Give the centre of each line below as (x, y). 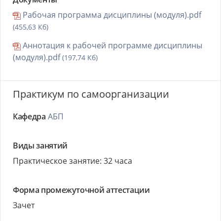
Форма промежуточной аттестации (81, 190)
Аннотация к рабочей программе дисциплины (111, 45)
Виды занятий (40, 146)
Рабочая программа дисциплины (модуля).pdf (111, 15)
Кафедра (29, 116)
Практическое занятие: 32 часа (73, 161)
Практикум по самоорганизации (91, 94)
